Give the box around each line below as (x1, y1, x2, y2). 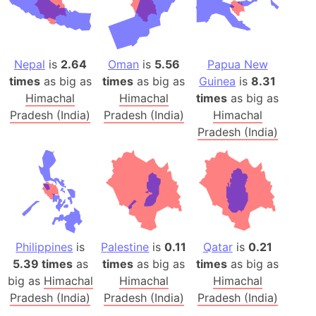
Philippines (16, 239, 73, 254)
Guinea (199, 73, 236, 88)
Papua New (207, 56, 268, 71)
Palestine (101, 239, 150, 254)
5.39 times (12, 256, 73, 271)
